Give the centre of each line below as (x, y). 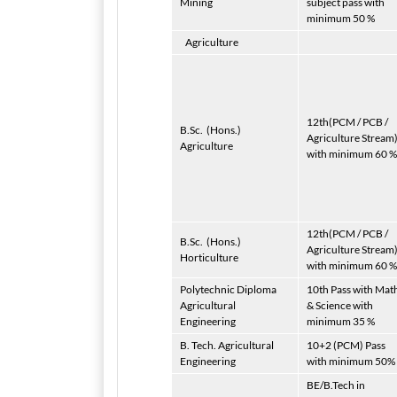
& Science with (340, 305)
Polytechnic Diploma (228, 289)
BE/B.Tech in (336, 385)
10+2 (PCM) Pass (346, 345)
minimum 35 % (341, 321)
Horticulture (209, 257)
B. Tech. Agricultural (227, 345)
